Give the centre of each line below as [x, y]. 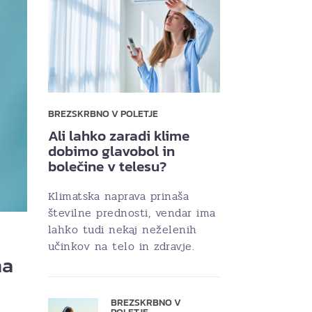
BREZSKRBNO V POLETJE [103, 114]
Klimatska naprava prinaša [118, 196]
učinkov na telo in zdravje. [121, 247]
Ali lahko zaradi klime [118, 136]
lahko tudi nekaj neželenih [122, 230]
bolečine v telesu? [107, 166]
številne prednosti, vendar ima [132, 213]
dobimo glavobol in [111, 151]
